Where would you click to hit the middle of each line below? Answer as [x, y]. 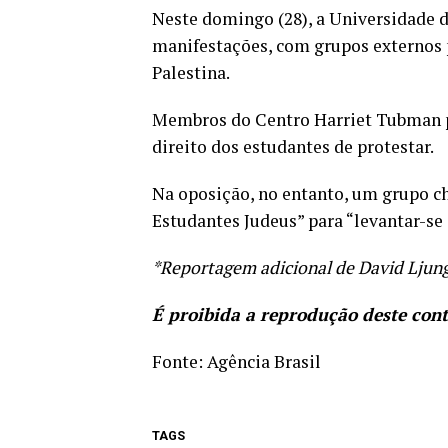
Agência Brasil [264, 361]
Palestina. [191, 72]
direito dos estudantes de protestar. [293, 146]
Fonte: [179, 361]
